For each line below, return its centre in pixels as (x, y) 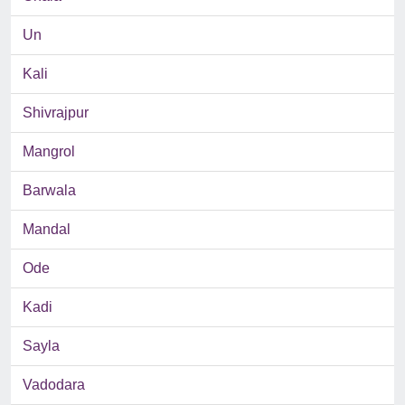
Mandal (47, 230)
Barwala (49, 191)
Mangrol (49, 152)
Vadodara (54, 385)
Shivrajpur (56, 113)
